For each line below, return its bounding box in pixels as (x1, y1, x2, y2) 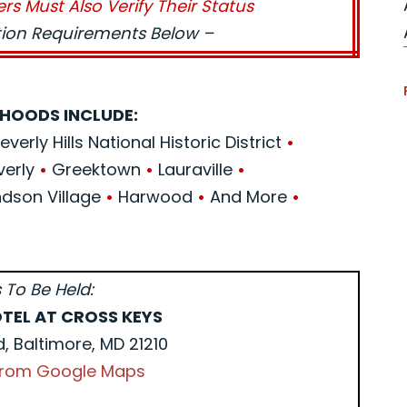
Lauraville (154, 158, 238, 181)
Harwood (114, 185, 198, 208)
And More (205, 185, 293, 208)
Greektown (47, 158, 146, 181)
